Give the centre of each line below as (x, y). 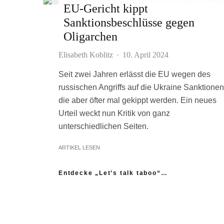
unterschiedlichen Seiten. (103, 126)
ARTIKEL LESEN (79, 147)
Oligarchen (90, 36)
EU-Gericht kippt (106, 8)
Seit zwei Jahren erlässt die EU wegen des (134, 74)
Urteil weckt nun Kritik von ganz (114, 113)
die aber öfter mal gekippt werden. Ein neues (137, 100)
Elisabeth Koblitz (86, 55)
